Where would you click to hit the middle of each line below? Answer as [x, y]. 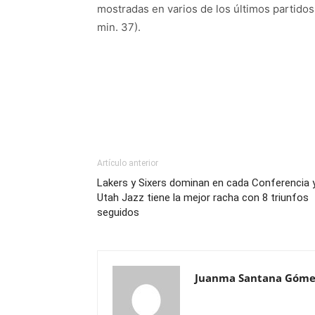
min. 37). [119, 27]
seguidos [118, 212]
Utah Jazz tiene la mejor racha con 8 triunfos [203, 198]
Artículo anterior [128, 163]
